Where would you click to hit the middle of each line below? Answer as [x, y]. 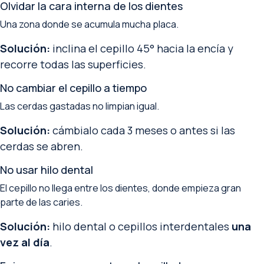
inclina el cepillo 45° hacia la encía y [142, 48]
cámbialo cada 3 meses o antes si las [143, 130]
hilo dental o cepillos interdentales [141, 226]
